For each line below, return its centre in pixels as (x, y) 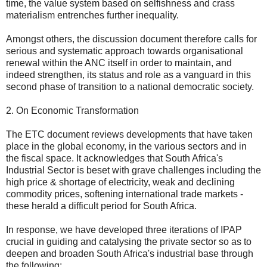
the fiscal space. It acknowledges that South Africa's (114, 158)
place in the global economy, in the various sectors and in (126, 146)
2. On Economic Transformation (72, 110)
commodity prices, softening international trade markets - (125, 194)
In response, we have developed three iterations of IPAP (124, 229)
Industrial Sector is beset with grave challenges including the (133, 170)
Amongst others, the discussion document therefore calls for (131, 39)
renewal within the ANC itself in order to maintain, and (119, 63)
